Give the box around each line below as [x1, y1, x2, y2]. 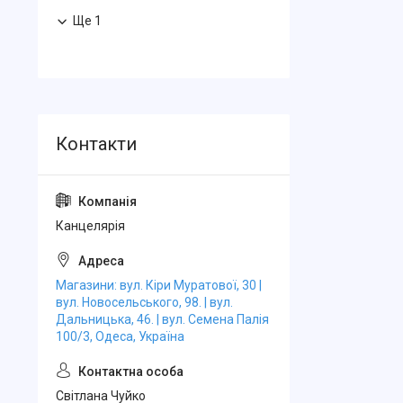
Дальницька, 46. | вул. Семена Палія [56, 312, 269, 327]
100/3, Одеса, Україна [56, 329, 184, 344]
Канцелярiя [56, 219, 125, 233]
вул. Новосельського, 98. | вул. [56, 295, 233, 309]
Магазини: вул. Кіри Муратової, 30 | [56, 278, 262, 292]
